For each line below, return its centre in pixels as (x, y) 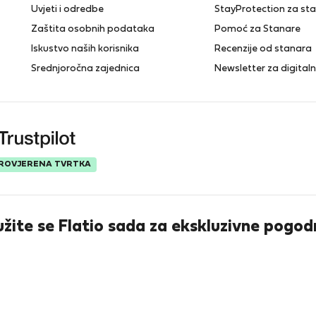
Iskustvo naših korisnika (85, 49)
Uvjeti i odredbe (67, 10)
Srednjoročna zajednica (85, 69)
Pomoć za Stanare (257, 29)
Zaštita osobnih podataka (92, 29)
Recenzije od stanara (263, 49)
